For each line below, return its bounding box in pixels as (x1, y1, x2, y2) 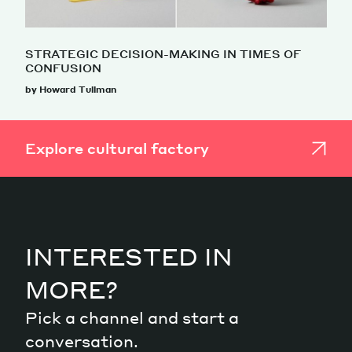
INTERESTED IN (25, 241, 233, 272)
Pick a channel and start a (25, 307, 239, 328)
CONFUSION (25, 60, 101, 75)
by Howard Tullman (25, 84, 116, 96)
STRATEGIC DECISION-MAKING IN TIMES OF (25, 46, 301, 61)
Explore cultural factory (25, 139, 209, 158)
